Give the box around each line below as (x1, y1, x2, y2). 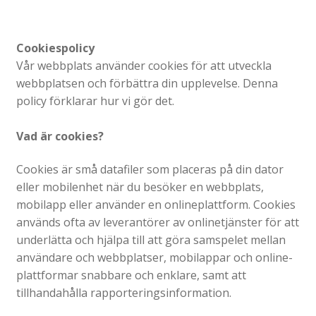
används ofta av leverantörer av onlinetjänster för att (16, 214, 299, 231)
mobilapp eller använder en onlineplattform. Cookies (16, 197, 296, 213)
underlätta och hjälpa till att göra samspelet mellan (16, 232, 286, 248)
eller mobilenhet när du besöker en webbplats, (16, 179, 264, 195)
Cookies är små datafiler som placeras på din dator (16, 162, 284, 178)
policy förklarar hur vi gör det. (16, 92, 174, 109)
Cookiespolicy (16, 39, 95, 56)
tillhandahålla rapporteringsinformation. (16, 285, 231, 301)
